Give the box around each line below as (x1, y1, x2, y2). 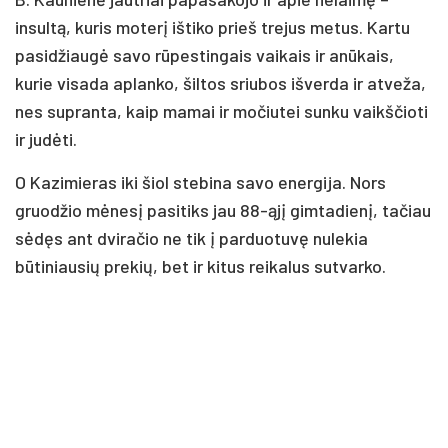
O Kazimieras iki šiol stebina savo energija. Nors (15, 170, 386, 193)
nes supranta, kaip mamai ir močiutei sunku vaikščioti (15, 99, 428, 122)
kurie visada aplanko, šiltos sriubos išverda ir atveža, (15, 71, 426, 94)
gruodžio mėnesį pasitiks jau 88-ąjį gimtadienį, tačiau (15, 198, 431, 221)
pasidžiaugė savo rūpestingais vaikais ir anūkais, (15, 43, 394, 66)
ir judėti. (15, 127, 77, 150)
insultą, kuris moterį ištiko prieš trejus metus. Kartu (15, 15, 410, 38)
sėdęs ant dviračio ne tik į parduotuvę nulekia (15, 226, 368, 249)
